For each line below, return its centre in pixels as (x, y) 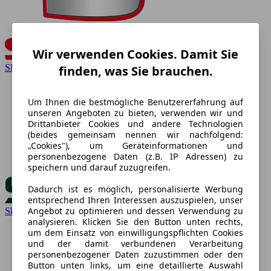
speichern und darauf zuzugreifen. (99, 168)
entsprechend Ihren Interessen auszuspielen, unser (135, 200)
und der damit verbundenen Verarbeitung (135, 244)
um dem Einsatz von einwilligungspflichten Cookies (135, 233)
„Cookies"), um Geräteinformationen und (135, 146)
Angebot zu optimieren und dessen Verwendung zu (135, 211)
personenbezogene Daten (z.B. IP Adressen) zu (135, 157)
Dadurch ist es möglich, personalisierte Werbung (135, 189)
